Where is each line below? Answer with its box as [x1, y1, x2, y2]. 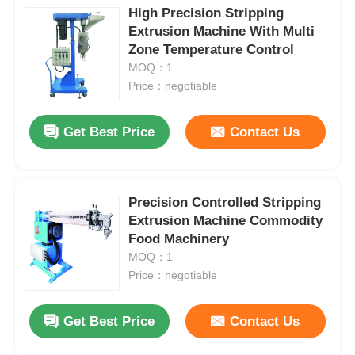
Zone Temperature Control [128, 42, 295, 58]
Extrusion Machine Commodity [128, 213, 323, 229]
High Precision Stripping [128, 6, 284, 21]
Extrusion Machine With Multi [128, 24, 315, 40]
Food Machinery [128, 231, 230, 247]
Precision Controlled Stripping [128, 195, 322, 211]
